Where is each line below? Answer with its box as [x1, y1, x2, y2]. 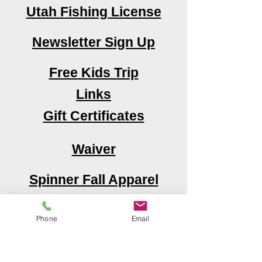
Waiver [71, 142, 116, 157]
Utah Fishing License [26, 4, 161, 19]
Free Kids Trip [49, 65, 139, 80]
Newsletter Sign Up [32, 35, 155, 50]
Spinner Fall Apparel [29, 172, 158, 187]
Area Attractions [41, 202, 146, 218]
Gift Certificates [43, 108, 144, 123]
